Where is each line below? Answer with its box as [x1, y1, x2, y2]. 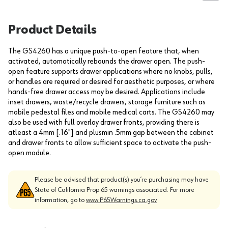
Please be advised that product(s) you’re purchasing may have [35, 176, 209, 183]
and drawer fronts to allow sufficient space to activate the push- [8, 139, 211, 147]
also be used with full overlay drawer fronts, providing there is [8, 119, 199, 127]
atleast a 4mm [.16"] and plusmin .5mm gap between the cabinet [8, 129, 214, 137]
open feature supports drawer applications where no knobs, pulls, [8, 68, 213, 76]
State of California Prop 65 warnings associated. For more [35, 186, 194, 193]
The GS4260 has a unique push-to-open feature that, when [8, 47, 199, 55]
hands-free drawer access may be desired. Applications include [8, 88, 205, 96]
